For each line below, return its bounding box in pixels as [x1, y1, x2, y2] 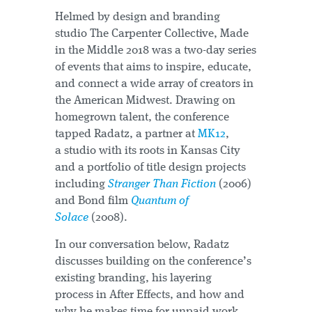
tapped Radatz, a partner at [55, 128, 198, 140]
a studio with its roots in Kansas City [55, 145, 240, 157]
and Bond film [55, 195, 131, 207]
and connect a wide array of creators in [55, 78, 253, 90]
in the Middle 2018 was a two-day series [55, 45, 256, 56]
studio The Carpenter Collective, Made [55, 28, 249, 40]
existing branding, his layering [55, 272, 212, 284]
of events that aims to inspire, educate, [55, 61, 251, 73]
